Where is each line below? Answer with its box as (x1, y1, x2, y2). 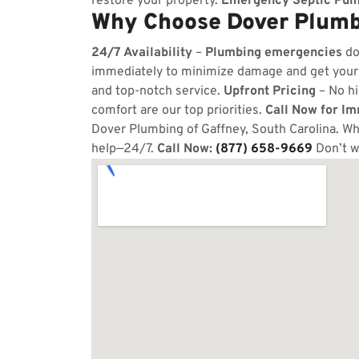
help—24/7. (91, 141, 157, 157)
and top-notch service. (91, 83, 224, 99)
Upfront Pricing (224, 83, 316, 99)
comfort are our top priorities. (91, 103, 265, 119)
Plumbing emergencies (205, 45, 342, 61)
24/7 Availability (91, 45, 192, 61)
